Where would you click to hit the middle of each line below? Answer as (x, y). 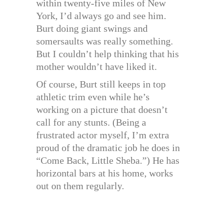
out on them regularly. (80, 186)
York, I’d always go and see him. (101, 16)
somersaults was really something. (105, 41)
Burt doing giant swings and (92, 29)
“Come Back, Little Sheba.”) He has (108, 161)
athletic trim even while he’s (93, 97)
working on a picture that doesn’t (102, 110)
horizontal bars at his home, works (105, 173)
